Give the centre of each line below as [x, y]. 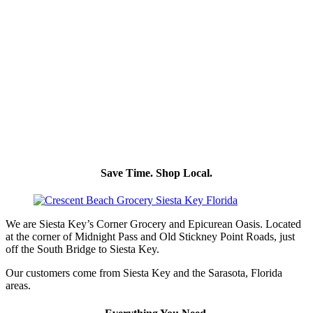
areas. [18, 286]
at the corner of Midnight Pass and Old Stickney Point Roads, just [150, 237]
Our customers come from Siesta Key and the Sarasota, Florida [144, 273]
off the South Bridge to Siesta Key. [82, 249]
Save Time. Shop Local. [156, 173]
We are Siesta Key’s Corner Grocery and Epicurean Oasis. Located [153, 224]
